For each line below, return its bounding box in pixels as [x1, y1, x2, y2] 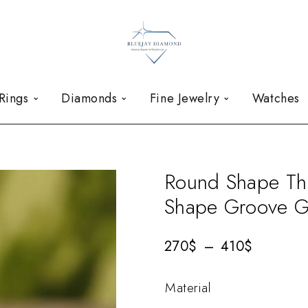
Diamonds [61, 89, 118, 107]
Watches [252, 89, 300, 107]
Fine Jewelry [149, 89, 220, 107]
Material [165, 278, 212, 297]
